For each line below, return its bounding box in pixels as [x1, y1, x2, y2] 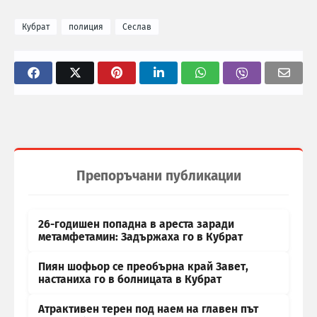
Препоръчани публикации [76, 168, 241, 185]
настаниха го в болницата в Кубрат [38, 273, 221, 287]
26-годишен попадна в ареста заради [38, 218, 234, 231]
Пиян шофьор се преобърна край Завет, [38, 260, 248, 274]
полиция [69, 22, 103, 33]
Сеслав [122, 22, 151, 33]
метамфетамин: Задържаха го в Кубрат [38, 231, 243, 244]
